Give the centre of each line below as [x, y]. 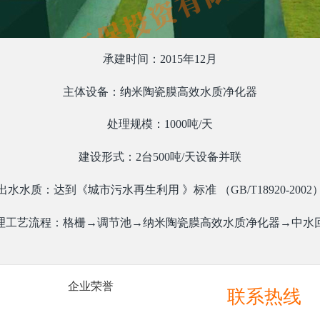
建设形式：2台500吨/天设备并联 [160, 157]
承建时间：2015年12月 [160, 59]
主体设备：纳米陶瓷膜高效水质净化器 [160, 91]
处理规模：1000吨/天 [160, 124]
